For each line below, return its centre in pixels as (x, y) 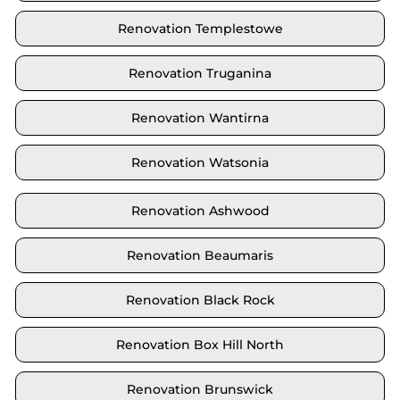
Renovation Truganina (200, 74)
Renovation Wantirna (200, 118)
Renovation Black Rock (200, 300)
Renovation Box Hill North (200, 345)
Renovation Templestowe (200, 29)
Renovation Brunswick (200, 390)
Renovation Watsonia (200, 163)
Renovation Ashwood (200, 211)
